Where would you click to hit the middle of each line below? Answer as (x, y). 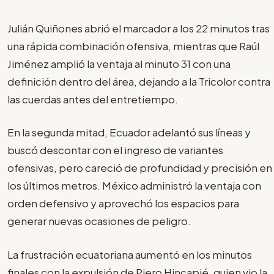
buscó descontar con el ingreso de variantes (115, 150)
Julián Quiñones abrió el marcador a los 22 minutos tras (139, 28)
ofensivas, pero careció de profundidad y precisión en (140, 168)
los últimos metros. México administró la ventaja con (134, 186)
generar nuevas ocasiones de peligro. (99, 221)
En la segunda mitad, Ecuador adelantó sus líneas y (129, 132)
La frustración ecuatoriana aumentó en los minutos (130, 254)
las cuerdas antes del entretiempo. (93, 99)
